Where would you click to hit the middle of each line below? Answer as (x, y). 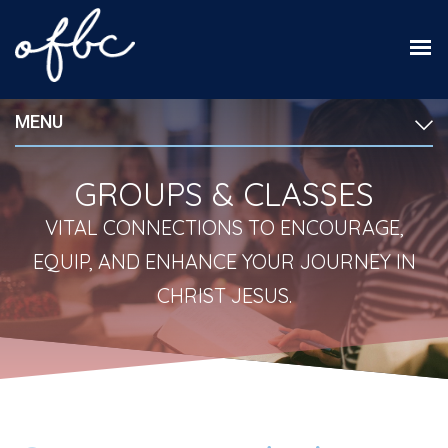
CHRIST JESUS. (224, 296)
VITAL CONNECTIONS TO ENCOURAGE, (224, 228)
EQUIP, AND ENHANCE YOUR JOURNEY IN (224, 262)
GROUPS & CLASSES (224, 194)
